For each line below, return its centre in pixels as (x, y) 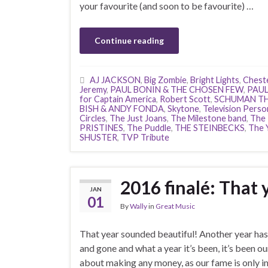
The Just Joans (138, 118)
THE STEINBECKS (210, 128)
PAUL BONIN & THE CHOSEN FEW (177, 89)
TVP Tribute (145, 137)
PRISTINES (101, 128)
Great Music (175, 206)
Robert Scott (185, 99)
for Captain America (118, 99)
